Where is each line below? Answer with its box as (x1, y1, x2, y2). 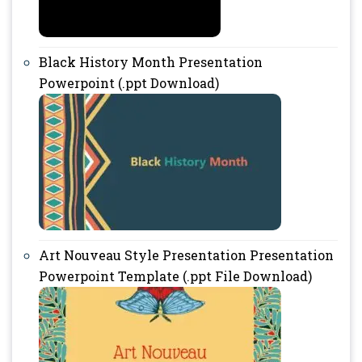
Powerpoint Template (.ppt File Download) (39, 267, 312, 284)
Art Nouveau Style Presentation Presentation (39, 246, 334, 263)
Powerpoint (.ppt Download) (39, 74, 219, 91)
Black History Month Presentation (39, 53, 263, 70)
